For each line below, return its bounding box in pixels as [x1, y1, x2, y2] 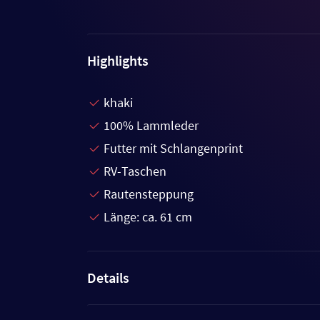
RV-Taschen [104, 162, 166, 179]
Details [87, 268, 129, 286]
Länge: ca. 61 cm [104, 208, 192, 225]
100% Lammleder [104, 116, 199, 134]
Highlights [87, 51, 149, 69]
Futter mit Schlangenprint [104, 139, 243, 156]
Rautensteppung [104, 185, 194, 202]
